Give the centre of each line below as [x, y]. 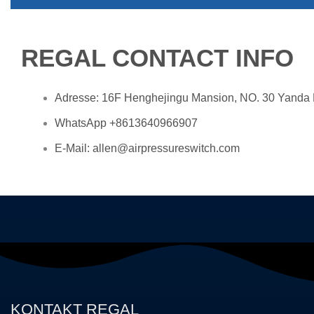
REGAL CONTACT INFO [157, 58]
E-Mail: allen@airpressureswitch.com [147, 149]
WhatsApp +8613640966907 [126, 123]
